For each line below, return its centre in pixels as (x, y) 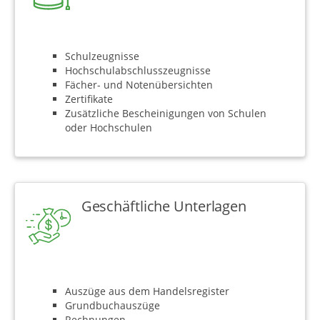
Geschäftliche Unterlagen (164, 205)
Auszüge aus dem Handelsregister (147, 291)
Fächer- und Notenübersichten (139, 84)
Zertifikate (89, 99)
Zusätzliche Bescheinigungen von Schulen (166, 113)
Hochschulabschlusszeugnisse (138, 70)
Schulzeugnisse (102, 56)
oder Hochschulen (109, 127)
